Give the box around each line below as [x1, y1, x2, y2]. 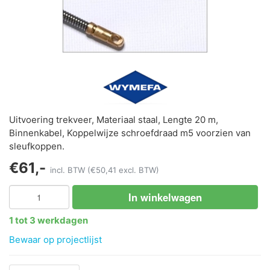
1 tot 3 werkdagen [9, 215, 88, 227]
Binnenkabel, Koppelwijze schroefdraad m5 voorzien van [9, 127, 251, 139]
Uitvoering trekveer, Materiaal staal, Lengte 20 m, [9, 114, 218, 126]
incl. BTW [50, 165, 87, 175]
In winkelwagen [128, 190, 202, 205]
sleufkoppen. [9, 140, 64, 152]
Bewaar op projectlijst [9, 234, 102, 246]
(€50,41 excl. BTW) [87, 165, 159, 175]
